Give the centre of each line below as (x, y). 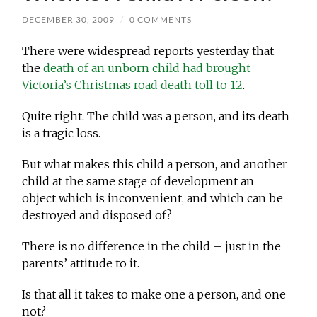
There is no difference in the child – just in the (152, 247)
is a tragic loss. (62, 133)
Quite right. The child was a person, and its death (156, 116)
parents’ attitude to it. (81, 264)
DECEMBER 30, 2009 (69, 20)
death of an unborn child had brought (147, 68)
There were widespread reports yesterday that (148, 51)
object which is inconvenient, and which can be (153, 198)
